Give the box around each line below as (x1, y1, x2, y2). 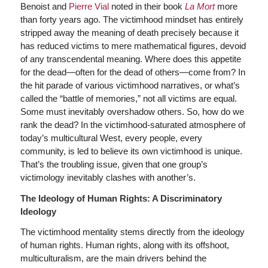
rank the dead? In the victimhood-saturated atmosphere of (20, 119, 245, 130)
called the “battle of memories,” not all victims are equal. (20, 93, 237, 103)
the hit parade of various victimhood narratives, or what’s (20, 80, 240, 90)
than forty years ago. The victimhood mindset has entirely (20, 14, 243, 25)
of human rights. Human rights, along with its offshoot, (20, 240, 229, 251)
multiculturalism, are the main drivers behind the (20, 253, 206, 264)
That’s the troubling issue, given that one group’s (20, 159, 208, 169)
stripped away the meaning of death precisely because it (20, 27, 239, 38)
